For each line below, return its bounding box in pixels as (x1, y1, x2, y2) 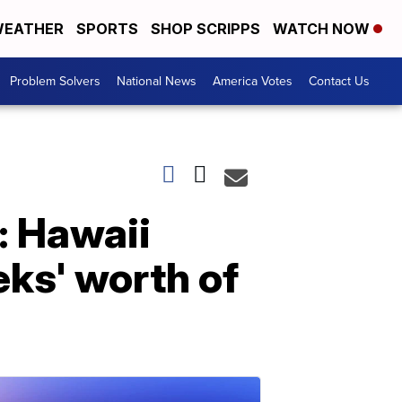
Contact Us (309, 72, 370, 92)
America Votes (213, 72, 293, 92)
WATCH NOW (273, 20, 373, 39)
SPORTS (76, 20, 138, 39)
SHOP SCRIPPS (151, 20, 260, 39)
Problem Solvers (10, 72, 100, 92)
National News (117, 72, 197, 92)
